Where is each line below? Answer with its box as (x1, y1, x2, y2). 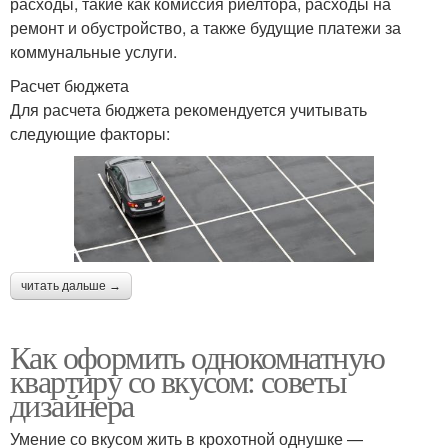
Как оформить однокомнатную (10, 334, 385, 378)
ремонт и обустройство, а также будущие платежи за (10, 16, 401, 40)
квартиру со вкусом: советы (10, 358, 347, 402)
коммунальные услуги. (10, 40, 177, 64)
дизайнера (10, 382, 134, 426)
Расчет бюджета (10, 74, 129, 98)
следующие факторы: (10, 122, 170, 146)
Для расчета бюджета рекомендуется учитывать (10, 98, 367, 122)
